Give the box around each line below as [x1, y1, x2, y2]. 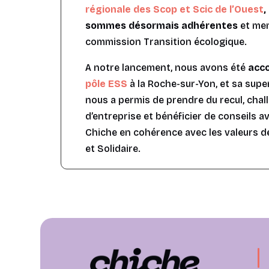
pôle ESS [85, 78, 127, 90]
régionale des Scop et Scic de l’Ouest [85, 4, 264, 16]
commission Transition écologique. [85, 36, 247, 48]
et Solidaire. [85, 143, 141, 155]
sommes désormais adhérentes [85, 20, 240, 32]
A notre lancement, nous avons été [85, 62, 248, 74]
